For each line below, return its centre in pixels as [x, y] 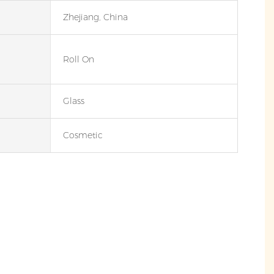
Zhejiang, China [95, 17]
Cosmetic [83, 135]
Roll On [78, 59]
